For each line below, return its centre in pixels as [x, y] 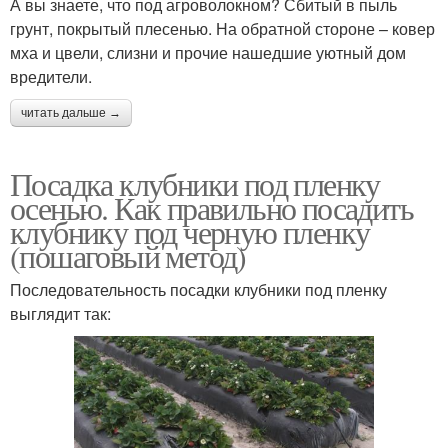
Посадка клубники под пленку [195, 183]
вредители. [51, 76]
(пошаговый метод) [128, 255]
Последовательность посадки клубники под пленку [198, 289]
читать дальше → [71, 112]
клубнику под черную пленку [190, 231]
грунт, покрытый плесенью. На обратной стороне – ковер [222, 28]
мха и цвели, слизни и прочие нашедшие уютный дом [208, 52]
